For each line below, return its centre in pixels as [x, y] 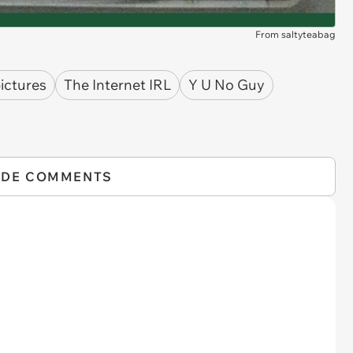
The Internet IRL [117, 85]
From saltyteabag [295, 34]
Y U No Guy [227, 85]
